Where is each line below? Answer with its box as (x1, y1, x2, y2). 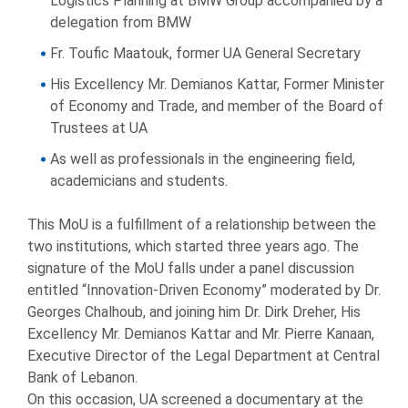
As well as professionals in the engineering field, (50, 150, 355, 168)
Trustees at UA (50, 119, 148, 138)
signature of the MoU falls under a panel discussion (27, 260, 354, 278)
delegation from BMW (50, 14, 191, 32)
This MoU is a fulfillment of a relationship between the (27, 216, 376, 234)
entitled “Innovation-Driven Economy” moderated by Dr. (27, 281, 381, 300)
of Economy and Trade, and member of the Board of (50, 97, 383, 116)
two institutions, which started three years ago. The (27, 238, 359, 256)
